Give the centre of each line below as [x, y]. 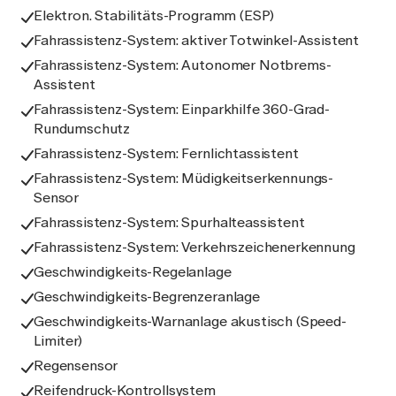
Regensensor [76, 366]
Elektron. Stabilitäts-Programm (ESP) [154, 15]
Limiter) [58, 341]
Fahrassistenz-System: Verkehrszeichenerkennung [194, 247]
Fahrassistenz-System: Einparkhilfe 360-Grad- [182, 109]
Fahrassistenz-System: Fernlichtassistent [166, 153]
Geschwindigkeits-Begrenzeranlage [147, 297]
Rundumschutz [82, 129]
